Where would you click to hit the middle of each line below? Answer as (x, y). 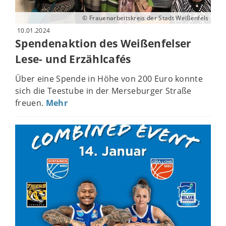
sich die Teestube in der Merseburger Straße (103, 91)
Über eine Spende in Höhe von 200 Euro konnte (109, 78)
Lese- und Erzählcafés (73, 59)
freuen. (31, 103)
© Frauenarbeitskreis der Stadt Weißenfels (146, 18)
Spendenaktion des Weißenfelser (103, 44)
